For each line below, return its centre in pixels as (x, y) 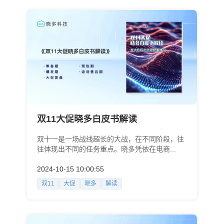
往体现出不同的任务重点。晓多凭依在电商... (106, 149)
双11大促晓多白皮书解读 (87, 119)
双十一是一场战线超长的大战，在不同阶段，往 (110, 139)
